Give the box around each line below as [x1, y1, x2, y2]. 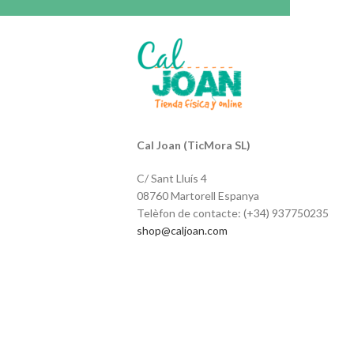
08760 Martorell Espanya [137, 189, 259, 202]
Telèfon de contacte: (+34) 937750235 [137, 206, 329, 220]
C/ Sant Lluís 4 [137, 171, 207, 185]
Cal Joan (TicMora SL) [137, 138, 250, 152]
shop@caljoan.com [137, 224, 228, 237]
